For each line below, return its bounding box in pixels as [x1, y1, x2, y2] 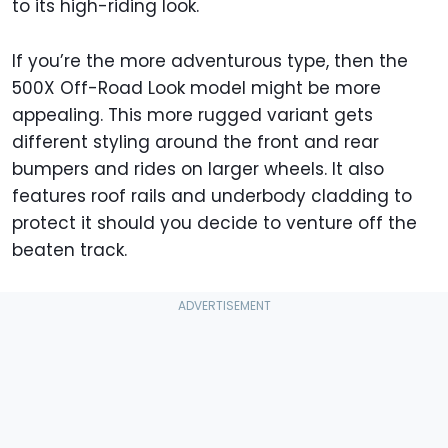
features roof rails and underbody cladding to [12, 183, 412, 208]
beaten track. [12, 237, 137, 262]
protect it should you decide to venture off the [12, 210, 417, 235]
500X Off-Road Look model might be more [12, 75, 381, 100]
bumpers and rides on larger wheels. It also [12, 156, 384, 181]
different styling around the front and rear [12, 129, 379, 154]
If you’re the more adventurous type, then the [12, 48, 408, 73]
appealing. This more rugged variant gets [12, 102, 373, 127]
